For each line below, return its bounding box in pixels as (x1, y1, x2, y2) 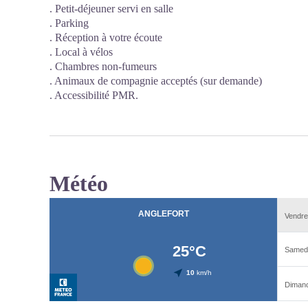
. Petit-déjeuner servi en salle (49, 3, 173, 14)
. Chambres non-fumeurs (49, 60, 157, 72)
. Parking (49, 17, 89, 29)
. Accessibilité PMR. (49, 89, 138, 101)
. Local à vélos (49, 46, 113, 58)
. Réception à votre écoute (49, 32, 162, 43)
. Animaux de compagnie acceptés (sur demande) (49, 75, 262, 87)
